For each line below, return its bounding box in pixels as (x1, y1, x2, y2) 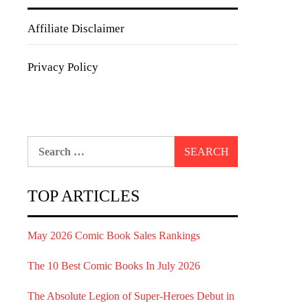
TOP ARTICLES (27, 187, 140, 205)
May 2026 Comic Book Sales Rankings (27, 230, 200, 241)
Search (27, 137, 59, 149)
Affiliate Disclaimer (27, 22, 124, 35)
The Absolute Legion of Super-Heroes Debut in (27, 290, 234, 302)
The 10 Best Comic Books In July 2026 (27, 260, 200, 272)
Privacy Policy (27, 60, 98, 74)
